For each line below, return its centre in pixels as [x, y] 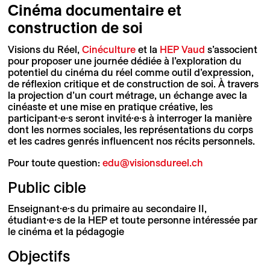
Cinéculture [108, 49]
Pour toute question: [55, 162]
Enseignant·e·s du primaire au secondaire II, [107, 208]
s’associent [231, 49]
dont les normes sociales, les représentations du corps [130, 129]
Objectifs [39, 256]
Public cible [47, 187]
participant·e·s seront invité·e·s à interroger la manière [130, 118]
